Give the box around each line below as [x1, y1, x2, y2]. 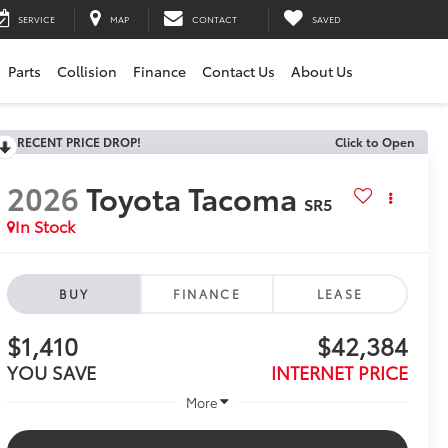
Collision [57, 60, 117, 81]
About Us [291, 60, 353, 81]
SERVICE [18, 12, 55, 26]
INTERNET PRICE [270, 359, 408, 386]
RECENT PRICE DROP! [16, 133, 141, 150]
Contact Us [202, 60, 275, 81]
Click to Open [335, 133, 414, 150]
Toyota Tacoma [85, 176, 297, 220]
